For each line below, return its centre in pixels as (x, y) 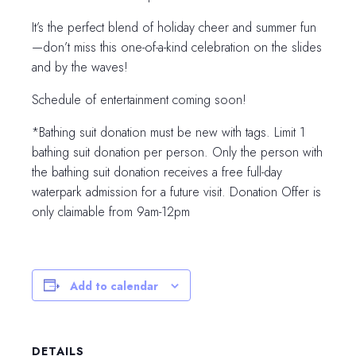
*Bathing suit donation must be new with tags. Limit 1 (168, 132)
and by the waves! (80, 67)
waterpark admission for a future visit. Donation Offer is (176, 192)
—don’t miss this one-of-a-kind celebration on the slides (177, 47)
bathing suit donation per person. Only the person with (177, 152)
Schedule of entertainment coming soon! (139, 99)
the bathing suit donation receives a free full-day (157, 172)
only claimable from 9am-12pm (111, 211)
